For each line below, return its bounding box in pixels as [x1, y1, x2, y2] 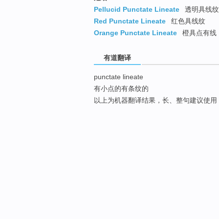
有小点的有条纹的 [94, 85, 149, 93]
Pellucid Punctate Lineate [94, 5, 179, 14]
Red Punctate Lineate [94, 17, 166, 25]
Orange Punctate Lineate [94, 29, 177, 37]
